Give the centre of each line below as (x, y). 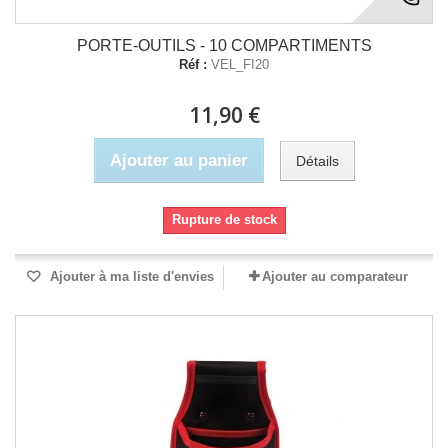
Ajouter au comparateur (335, 276)
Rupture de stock (224, 219)
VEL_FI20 (240, 64)
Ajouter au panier (178, 160)
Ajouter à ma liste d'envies (130, 276)
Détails (317, 160)
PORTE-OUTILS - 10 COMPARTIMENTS (224, 45)
